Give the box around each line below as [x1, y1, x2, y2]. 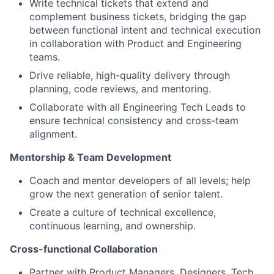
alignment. [29, 127, 77, 140]
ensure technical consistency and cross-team [29, 114, 239, 127]
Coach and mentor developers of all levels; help [29, 174, 251, 187]
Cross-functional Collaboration [10, 242, 158, 255]
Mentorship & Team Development [10, 150, 171, 163]
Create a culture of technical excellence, [29, 206, 216, 218]
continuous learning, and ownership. [29, 219, 196, 232]
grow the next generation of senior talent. [29, 187, 223, 200]
